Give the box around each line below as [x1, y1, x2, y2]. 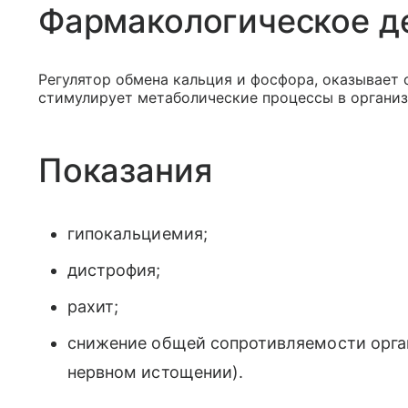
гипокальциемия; [67, 224, 208, 243]
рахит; [67, 297, 119, 316]
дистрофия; [67, 260, 161, 280]
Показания [38, 150, 212, 190]
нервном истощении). [67, 362, 244, 382]
